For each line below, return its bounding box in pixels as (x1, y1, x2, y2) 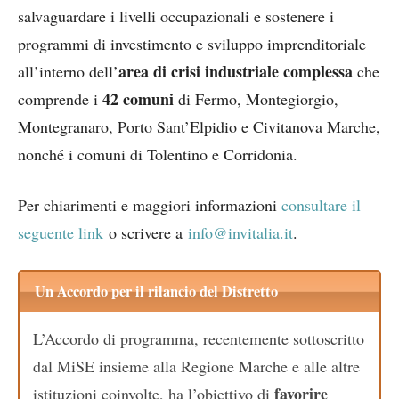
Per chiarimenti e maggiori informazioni (18, 194, 281, 216)
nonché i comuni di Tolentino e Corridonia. (18, 143, 297, 165)
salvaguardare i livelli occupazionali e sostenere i (18, 5, 334, 27)
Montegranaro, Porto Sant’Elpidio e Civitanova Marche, (18, 116, 380, 137)
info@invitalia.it (188, 222, 293, 243)
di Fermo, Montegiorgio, (174, 88, 338, 110)
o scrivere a (103, 222, 183, 243)
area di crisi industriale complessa (118, 60, 353, 83)
